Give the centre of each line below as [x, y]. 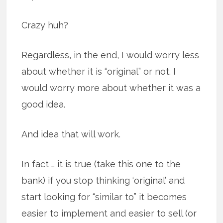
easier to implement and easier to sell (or [109, 214]
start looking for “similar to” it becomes [104, 197]
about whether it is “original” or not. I [99, 72]
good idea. [44, 105]
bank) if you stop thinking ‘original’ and [103, 181]
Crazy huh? [45, 25]
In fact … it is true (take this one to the [101, 164]
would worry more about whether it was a [111, 88]
